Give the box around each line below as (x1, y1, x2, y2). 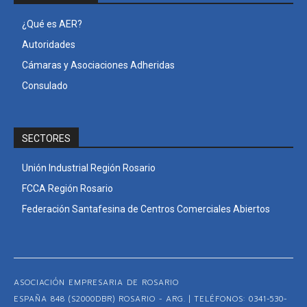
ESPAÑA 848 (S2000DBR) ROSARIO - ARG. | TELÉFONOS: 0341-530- (14, 293, 287, 305)
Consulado (22, 79, 68, 91)
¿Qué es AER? (22, 18, 82, 29)
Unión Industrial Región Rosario (22, 162, 156, 173)
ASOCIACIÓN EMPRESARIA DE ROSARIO (14, 276, 179, 288)
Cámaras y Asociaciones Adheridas (22, 59, 175, 71)
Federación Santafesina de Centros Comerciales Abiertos (22, 203, 270, 214)
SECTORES (22, 132, 71, 144)
